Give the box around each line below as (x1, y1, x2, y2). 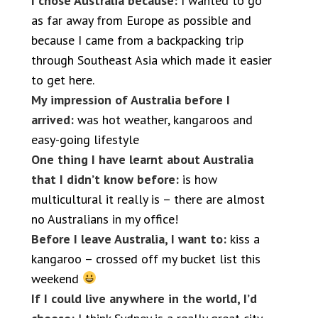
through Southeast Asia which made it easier (31, 51, 272, 68)
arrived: (31, 111, 74, 128)
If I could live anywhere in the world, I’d (31, 290, 257, 307)
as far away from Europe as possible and (31, 11, 251, 28)
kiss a (226, 230, 260, 247)
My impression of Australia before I (31, 91, 230, 108)
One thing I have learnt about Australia (31, 150, 253, 168)
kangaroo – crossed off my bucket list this (31, 250, 261, 267)
